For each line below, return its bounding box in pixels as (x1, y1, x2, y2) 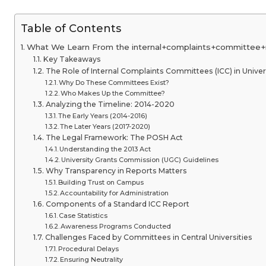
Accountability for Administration (59, 189, 169, 197)
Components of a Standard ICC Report (45, 199, 189, 208)
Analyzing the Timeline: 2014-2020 (45, 100, 175, 109)
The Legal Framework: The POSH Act (45, 133, 183, 142)
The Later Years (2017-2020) (59, 122, 150, 131)
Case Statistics (58, 211, 107, 220)
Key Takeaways (43, 55, 101, 64)
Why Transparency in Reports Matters (45, 166, 187, 175)
